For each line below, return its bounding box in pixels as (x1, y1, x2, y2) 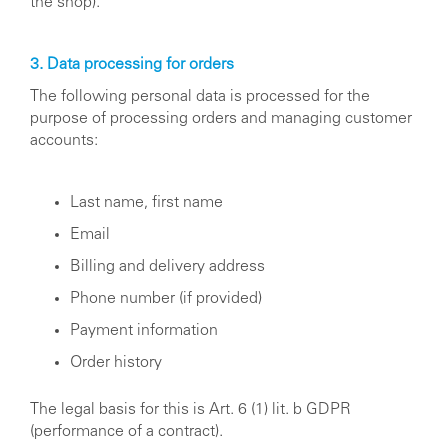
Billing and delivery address (70, 258, 265, 275)
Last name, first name (70, 194, 223, 211)
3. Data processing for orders (30, 56, 234, 73)
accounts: (30, 132, 98, 149)
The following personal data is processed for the (30, 88, 370, 105)
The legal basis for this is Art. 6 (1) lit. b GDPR (30, 401, 351, 418)
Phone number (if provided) (70, 290, 262, 307)
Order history (70, 354, 162, 371)
